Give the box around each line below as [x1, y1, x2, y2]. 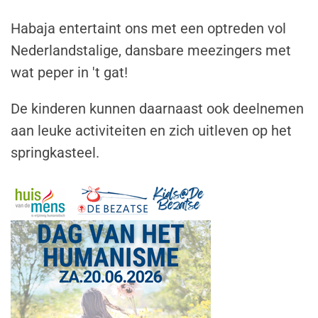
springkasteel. [11, 143, 103, 161]
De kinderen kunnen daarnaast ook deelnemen [11, 99, 304, 117]
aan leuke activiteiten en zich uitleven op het [11, 121, 292, 139]
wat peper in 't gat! [11, 63, 128, 81]
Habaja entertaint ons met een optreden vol [11, 19, 286, 37]
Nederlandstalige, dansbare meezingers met [11, 41, 291, 59]
